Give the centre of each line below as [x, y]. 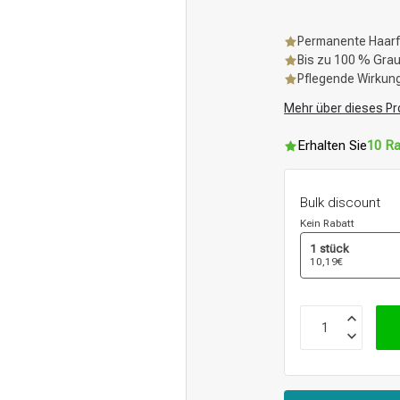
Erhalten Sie [333, 146]
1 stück [330, 249]
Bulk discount [341, 203]
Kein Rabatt [328, 223]
